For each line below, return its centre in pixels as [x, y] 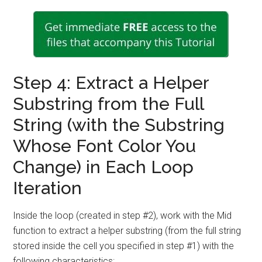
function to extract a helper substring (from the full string [127, 231]
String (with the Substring [119, 125]
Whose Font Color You [105, 146]
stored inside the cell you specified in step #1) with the [124, 246]
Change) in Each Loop [104, 167]
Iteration [48, 188]
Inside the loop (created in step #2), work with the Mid [123, 216]
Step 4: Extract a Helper [111, 83]
